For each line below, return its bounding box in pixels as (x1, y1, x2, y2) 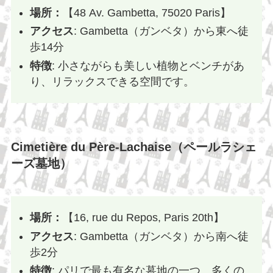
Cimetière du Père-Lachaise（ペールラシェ (10, 140, 257, 154)
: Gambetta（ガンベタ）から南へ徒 (74, 230, 249, 243)
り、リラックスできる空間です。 (30, 75, 195, 88)
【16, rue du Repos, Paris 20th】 (63, 211, 225, 224)
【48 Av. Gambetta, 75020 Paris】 (63, 6, 232, 19)
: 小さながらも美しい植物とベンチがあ (52, 59, 245, 72)
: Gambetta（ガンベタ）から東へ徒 (74, 25, 249, 38)
